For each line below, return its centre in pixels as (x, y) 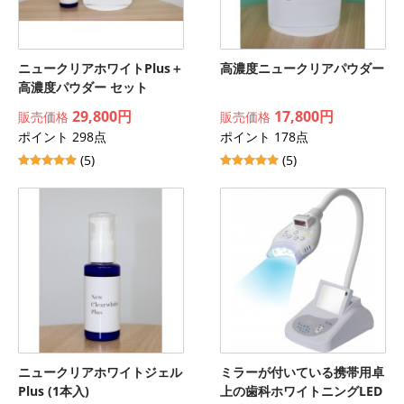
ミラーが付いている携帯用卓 (302, 372)
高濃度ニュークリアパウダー (302, 68)
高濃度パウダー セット (83, 87)
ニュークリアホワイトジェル (100, 372)
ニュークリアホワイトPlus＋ (101, 68)
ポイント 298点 (62, 137)
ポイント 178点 (264, 137)
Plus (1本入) (54, 391)
